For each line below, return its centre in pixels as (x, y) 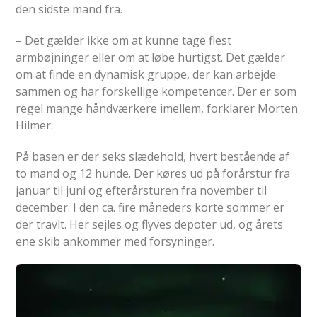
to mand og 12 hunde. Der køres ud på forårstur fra (153, 173)
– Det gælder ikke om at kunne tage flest (124, 40)
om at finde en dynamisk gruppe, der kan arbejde (146, 74)
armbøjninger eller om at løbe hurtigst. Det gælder (151, 57)
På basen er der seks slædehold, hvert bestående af (153, 156)
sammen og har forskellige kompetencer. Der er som (156, 91)
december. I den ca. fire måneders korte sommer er (150, 207)
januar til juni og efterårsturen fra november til (142, 190)
